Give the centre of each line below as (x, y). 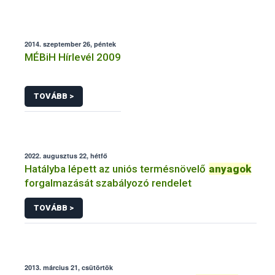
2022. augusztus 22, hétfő (66, 155)
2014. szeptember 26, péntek (70, 44)
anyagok (230, 168)
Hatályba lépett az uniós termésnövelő (116, 168)
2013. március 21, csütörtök (69, 267)
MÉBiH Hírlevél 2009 (73, 57)
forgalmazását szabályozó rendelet (108, 183)
